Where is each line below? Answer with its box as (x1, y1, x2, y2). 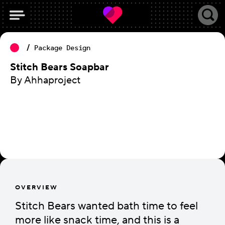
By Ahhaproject (10, 74, 80, 87)
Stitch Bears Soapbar (10, 61, 109, 74)
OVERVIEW (15, 184, 58, 191)
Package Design (34, 43, 90, 52)
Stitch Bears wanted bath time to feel (15, 199, 198, 213)
